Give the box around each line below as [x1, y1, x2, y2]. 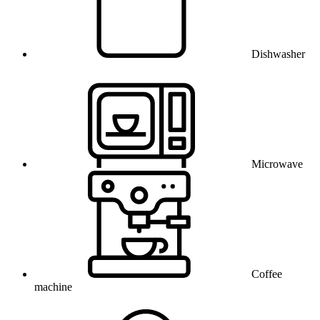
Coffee [251, 268, 282, 281]
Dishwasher [251, 48, 305, 61]
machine [34, 281, 72, 294]
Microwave [251, 158, 303, 171]
